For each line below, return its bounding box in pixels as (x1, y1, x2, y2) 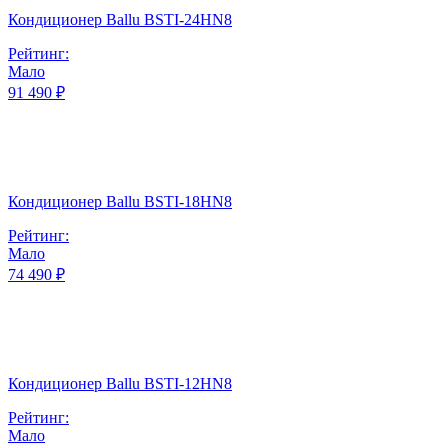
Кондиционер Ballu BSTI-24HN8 (8, 11, 232, 29)
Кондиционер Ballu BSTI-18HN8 (8, 193, 232, 211)
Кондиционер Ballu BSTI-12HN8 (8, 375, 232, 393)
